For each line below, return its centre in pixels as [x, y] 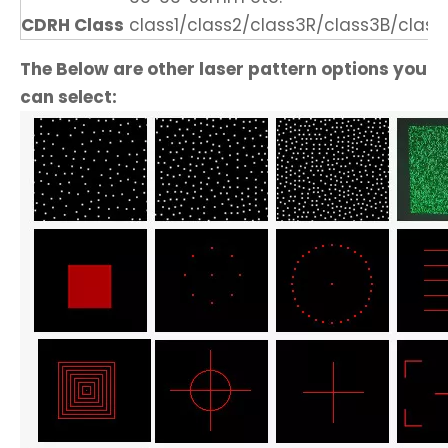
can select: [68, 96]
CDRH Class [72, 24]
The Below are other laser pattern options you [223, 68]
